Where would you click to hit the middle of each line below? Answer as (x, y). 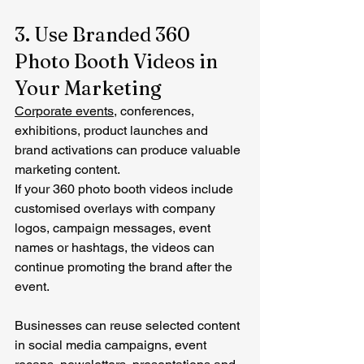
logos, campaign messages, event (114, 228)
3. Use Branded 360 (104, 35)
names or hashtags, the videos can (116, 247)
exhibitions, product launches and (113, 130)
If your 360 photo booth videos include (126, 189)
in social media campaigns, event (112, 345)
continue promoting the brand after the (125, 267)
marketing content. (67, 169)
